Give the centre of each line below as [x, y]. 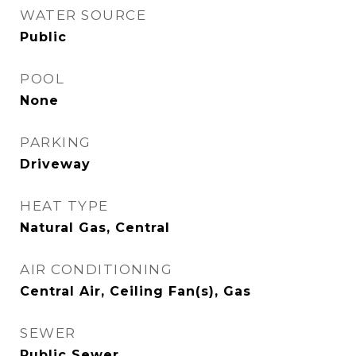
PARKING [56, 142]
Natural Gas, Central [95, 228]
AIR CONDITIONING [96, 269]
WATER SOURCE [83, 15]
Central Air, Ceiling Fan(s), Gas [135, 291]
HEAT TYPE [64, 206]
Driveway [55, 164]
